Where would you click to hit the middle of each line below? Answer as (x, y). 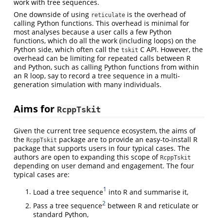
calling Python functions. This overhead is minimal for (101, 23)
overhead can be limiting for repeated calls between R (102, 58)
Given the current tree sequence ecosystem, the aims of (105, 130)
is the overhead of (155, 14)
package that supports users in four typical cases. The (102, 148)
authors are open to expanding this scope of (87, 157)
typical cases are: (42, 174)
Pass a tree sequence (68, 205)
